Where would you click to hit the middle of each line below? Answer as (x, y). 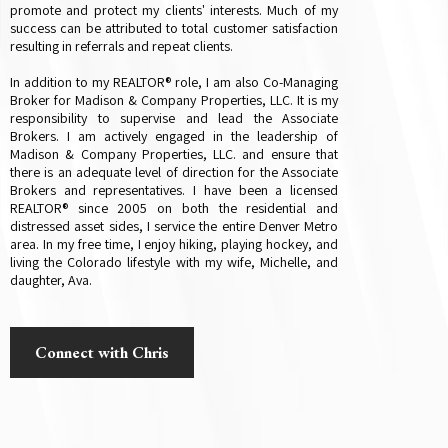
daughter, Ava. (51, 280)
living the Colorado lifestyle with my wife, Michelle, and (174, 262)
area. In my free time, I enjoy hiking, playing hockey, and (174, 244)
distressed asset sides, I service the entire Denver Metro (174, 226)
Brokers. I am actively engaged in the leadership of (174, 136)
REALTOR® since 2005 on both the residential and (174, 208)
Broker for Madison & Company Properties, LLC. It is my (174, 100)
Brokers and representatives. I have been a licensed (174, 190)
